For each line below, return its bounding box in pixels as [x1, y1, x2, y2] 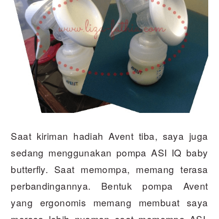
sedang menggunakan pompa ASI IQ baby [11, 146, 208, 159]
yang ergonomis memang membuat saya [11, 196, 208, 209]
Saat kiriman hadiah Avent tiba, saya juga [11, 129, 208, 143]
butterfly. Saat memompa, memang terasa [11, 162, 208, 176]
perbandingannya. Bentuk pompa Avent [11, 179, 208, 193]
